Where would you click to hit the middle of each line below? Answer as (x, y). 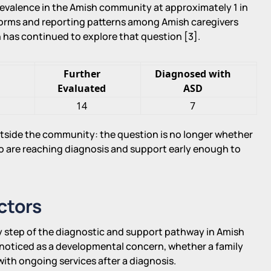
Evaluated (82, 88)
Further (82, 73)
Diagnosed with (193, 73)
